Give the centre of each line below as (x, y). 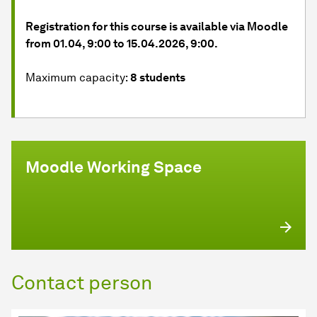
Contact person (82, 283)
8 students (158, 78)
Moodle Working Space (114, 167)
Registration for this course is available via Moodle (157, 27)
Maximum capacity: (78, 78)
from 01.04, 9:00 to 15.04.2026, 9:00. (122, 44)
